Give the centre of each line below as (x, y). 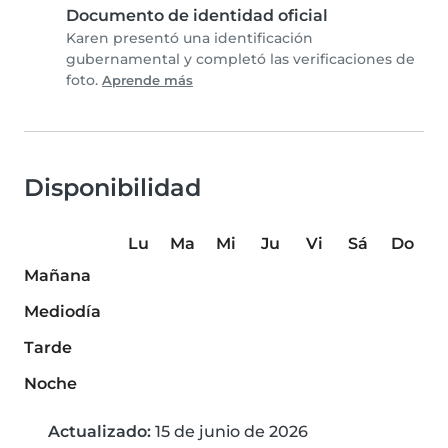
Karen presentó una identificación (189, 38)
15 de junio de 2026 (229, 432)
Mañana (57, 276)
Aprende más (147, 81)
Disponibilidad (112, 188)
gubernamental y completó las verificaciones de (240, 59)
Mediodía (62, 312)
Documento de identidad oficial (197, 16)
